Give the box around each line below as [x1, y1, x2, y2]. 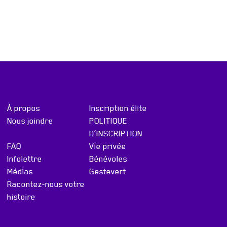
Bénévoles [89, 154, 128, 163]
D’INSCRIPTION [89, 128, 143, 138]
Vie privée [89, 141, 127, 150]
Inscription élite [89, 103, 147, 112]
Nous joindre [7, 116, 53, 125]
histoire [7, 192, 35, 201]
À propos [7, 103, 40, 112]
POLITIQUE [89, 116, 128, 125]
